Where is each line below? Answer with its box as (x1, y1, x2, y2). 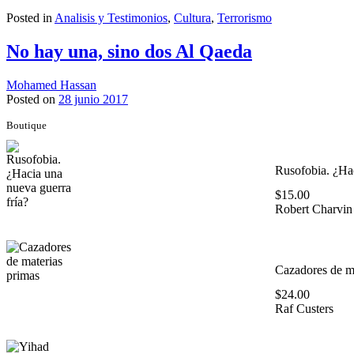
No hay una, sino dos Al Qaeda (6, 40, 252, 62)
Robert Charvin (274, 201, 352, 216)
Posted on (6, 92, 58, 106)
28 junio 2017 (58, 92, 128, 106)
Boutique (6, 119, 47, 131)
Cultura (174, 10, 211, 24)
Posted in (6, 10, 55, 24)
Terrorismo (217, 10, 272, 24)
